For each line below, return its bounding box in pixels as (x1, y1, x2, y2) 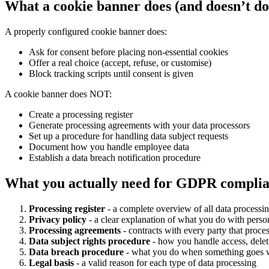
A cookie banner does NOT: (5, 88, 112, 99)
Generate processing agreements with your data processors (29, 119, 250, 130)
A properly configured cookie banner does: (5, 26, 167, 37)
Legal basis (29, 257, 74, 268)
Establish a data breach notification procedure (29, 152, 201, 163)
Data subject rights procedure (29, 235, 150, 246)
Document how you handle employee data (29, 141, 189, 152)
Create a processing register (29, 109, 133, 119)
